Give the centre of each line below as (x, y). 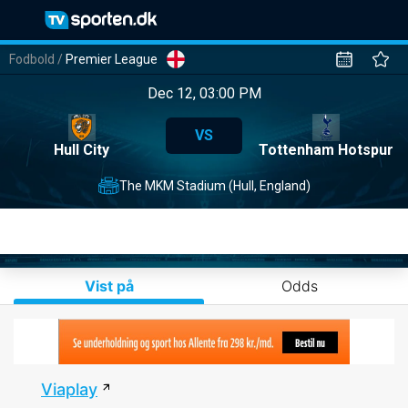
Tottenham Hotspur (326, 149)
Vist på (109, 286)
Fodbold (32, 59)
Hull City (82, 149)
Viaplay (69, 389)
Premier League (112, 59)
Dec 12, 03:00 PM (204, 93)
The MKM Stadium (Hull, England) (214, 185)
